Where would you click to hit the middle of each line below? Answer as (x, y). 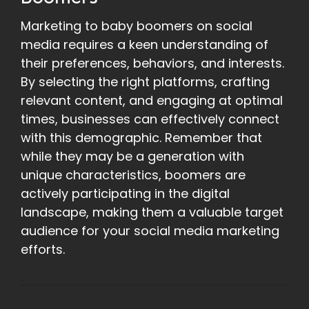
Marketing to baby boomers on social (137, 26)
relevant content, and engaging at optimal (152, 101)
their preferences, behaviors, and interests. (152, 63)
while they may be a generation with (132, 157)
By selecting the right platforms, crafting (145, 82)
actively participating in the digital (125, 194)
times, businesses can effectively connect (150, 119)
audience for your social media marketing (150, 231)
